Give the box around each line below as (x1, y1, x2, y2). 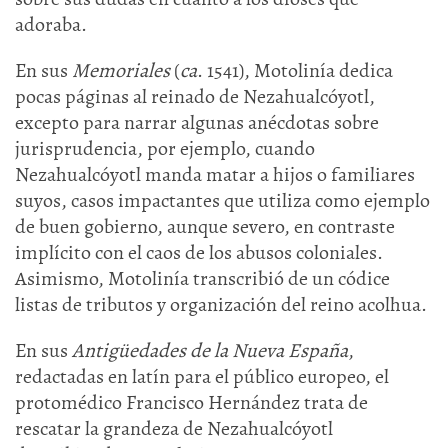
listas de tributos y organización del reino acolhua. (15, 291, 427, 318)
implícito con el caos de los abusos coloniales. (15, 239, 383, 266)
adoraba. (15, 11, 87, 38)
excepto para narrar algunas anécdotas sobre (15, 109, 379, 136)
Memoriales (72, 57, 170, 84)
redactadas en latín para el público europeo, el (15, 363, 389, 390)
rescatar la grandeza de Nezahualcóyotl (15, 415, 333, 442)
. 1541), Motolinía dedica (197, 57, 393, 84)
